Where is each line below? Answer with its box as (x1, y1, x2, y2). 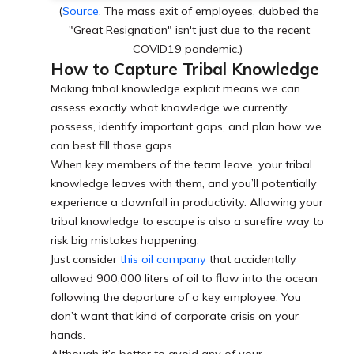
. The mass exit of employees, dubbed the (99, 4, 319, 19)
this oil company (120, 252, 206, 267)
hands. (51, 328, 88, 343)
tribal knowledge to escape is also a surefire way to (51, 214, 324, 229)
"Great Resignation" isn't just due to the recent (68, 23, 310, 38)
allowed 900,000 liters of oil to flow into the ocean (51, 271, 318, 286)
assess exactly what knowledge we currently (51, 100, 288, 115)
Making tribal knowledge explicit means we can (51, 81, 300, 96)
